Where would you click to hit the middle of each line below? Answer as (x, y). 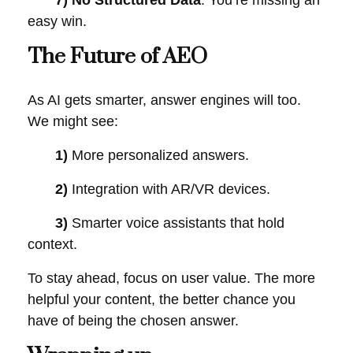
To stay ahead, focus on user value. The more (171, 278)
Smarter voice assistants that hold (178, 223)
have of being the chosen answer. (133, 321)
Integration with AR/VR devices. (171, 189)
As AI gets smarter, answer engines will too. (164, 100)
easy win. (57, 21)
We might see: (73, 121)
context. (52, 244)
